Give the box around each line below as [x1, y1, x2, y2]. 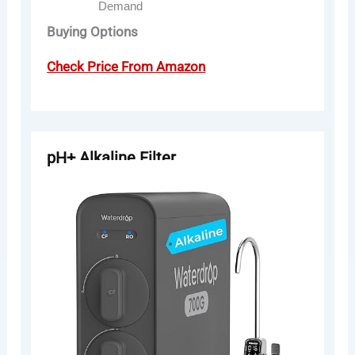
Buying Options [47, 23, 139, 40]
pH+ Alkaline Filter [47, 148, 177, 168]
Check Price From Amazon [47, 59, 206, 75]
